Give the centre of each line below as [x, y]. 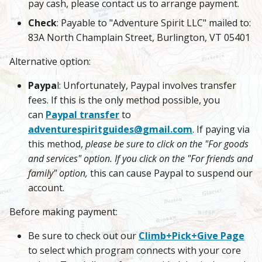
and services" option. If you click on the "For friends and [140, 159]
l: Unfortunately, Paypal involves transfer [146, 86]
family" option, [59, 173]
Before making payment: [63, 212]
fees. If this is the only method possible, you [124, 100]
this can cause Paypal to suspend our [171, 173]
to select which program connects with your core [135, 251]
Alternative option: [50, 62]
